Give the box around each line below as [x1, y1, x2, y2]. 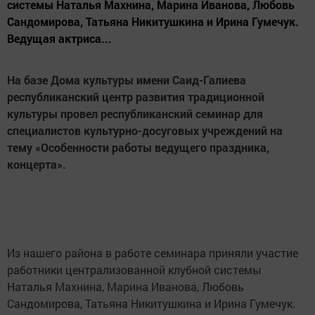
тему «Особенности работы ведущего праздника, [7, 140, 269, 155]
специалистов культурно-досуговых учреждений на [7, 123, 283, 139]
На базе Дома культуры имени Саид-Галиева [7, 72, 246, 88]
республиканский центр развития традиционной [7, 89, 264, 105]
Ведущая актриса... [7, 31, 112, 46]
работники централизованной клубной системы [7, 262, 262, 278]
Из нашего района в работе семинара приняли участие [7, 245, 298, 261]
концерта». [7, 157, 66, 172]
